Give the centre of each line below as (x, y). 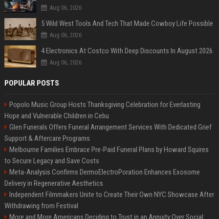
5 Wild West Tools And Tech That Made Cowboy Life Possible (127, 23)
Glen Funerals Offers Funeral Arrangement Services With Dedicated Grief (110, 127)
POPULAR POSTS (32, 83)
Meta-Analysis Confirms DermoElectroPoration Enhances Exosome (104, 172)
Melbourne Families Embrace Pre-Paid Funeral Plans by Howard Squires (109, 150)
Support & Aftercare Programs (47, 138)
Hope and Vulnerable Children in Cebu (56, 116)
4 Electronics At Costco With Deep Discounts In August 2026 (127, 51)
